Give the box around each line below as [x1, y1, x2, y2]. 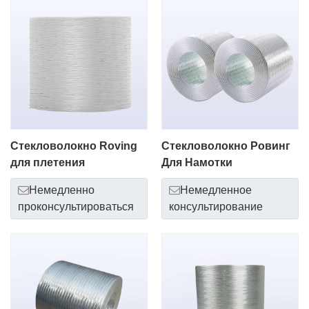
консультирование [169, 200, 263, 212]
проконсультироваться [18, 200, 134, 212]
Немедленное [180, 183, 252, 196]
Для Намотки [161, 156, 232, 168]
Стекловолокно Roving [10, 139, 137, 152]
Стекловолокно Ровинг [161, 139, 290, 152]
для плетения [10, 156, 85, 168]
